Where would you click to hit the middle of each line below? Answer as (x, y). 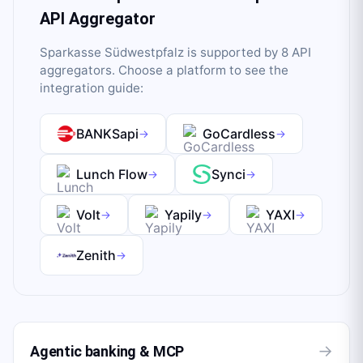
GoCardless (239, 134)
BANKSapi (107, 134)
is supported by (233, 52)
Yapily (183, 215)
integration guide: (92, 88)
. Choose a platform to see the (200, 70)
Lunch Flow (112, 174)
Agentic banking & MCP (107, 351)
